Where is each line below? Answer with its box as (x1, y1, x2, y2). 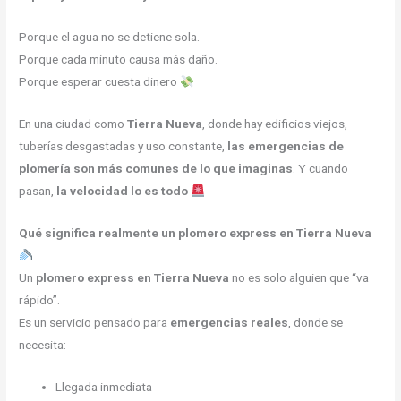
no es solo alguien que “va (229, 270, 370, 286)
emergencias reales (170, 315, 289, 330)
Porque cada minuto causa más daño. (19, 52, 218, 67)
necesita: (19, 337, 67, 353)
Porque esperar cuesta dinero (19, 74, 181, 90)
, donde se (288, 315, 344, 330)
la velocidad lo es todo (56, 183, 189, 199)
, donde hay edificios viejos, (202, 116, 348, 132)
